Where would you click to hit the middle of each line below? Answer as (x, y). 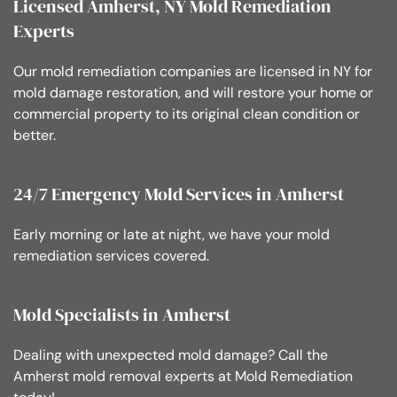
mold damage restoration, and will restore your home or (193, 93)
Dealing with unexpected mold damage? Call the (171, 355)
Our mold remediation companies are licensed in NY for (193, 72)
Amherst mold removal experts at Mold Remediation (183, 377)
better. (35, 136)
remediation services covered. (111, 256)
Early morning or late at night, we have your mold (171, 235)
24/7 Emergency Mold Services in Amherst (179, 195)
